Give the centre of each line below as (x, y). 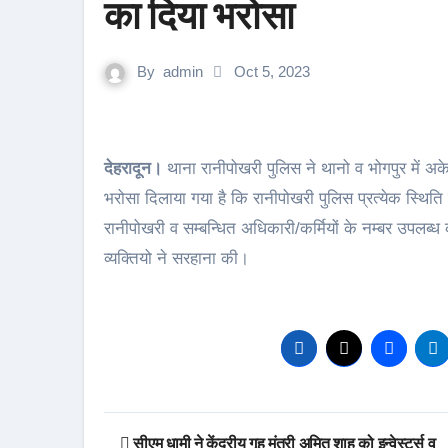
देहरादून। (137, 168)
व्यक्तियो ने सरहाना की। (176, 258)
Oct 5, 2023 (270, 71)
